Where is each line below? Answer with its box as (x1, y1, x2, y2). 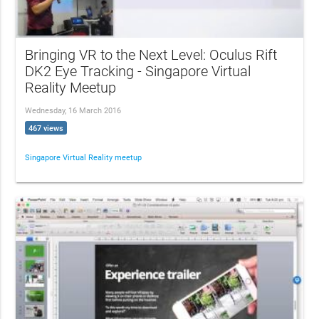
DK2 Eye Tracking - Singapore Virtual (25, 63, 251, 80)
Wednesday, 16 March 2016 (25, 106, 122, 116)
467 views (28, 123, 64, 133)
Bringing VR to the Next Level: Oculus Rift (25, 47, 278, 64)
